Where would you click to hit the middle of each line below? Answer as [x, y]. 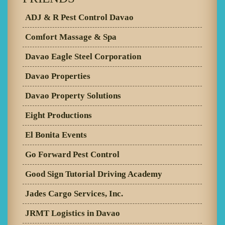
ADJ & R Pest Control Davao [79, 17]
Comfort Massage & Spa [71, 37]
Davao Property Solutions [73, 95]
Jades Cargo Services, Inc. [74, 193]
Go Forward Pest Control [72, 154]
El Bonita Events [56, 135]
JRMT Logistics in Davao [73, 213]
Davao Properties [58, 76]
